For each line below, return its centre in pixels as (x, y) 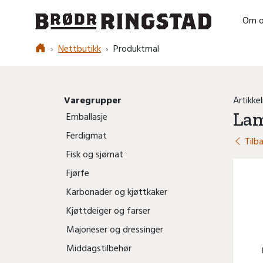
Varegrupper (93, 101)
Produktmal (136, 49)
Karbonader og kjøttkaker (117, 193)
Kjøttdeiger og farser (108, 211)
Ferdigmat (87, 136)
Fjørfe (78, 174)
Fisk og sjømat (95, 155)
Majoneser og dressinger (115, 230)
